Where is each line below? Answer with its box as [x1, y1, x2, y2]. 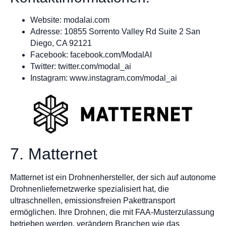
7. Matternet [10, 144, 97, 163]
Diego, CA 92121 [30, 39, 92, 48]
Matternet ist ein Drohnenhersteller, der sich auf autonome [10, 173, 216, 182]
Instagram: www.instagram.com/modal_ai [30, 74, 177, 83]
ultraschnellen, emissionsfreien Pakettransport [10, 196, 175, 205]
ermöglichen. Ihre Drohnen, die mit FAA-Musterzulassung [10, 207, 214, 216]
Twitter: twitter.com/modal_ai [30, 62, 131, 71]
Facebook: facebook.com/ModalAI [30, 50, 152, 60]
